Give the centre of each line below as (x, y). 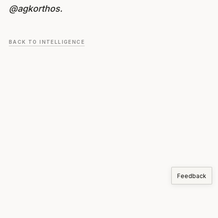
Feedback (192, 176)
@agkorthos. (36, 8)
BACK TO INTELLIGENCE (47, 42)
